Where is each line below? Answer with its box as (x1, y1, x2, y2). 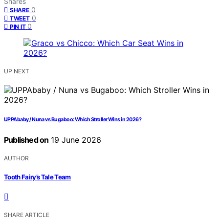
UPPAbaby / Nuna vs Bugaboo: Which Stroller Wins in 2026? (4, 116, 141, 123)
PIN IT (10, 23, 26, 31)
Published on (4, 135, 49, 145)
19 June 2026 (48, 135, 102, 145)
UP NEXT (4, 67, 29, 75)
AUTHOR (4, 154, 29, 162)
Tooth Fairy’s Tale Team (4, 173, 71, 181)
